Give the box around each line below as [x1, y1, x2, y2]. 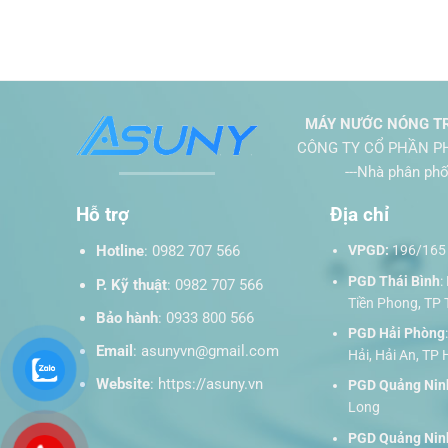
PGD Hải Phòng [347, 325, 445, 342]
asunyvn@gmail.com [140, 342, 279, 361]
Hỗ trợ [75, 202, 129, 226]
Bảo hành [95, 308, 158, 327]
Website [95, 375, 150, 394]
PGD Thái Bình [347, 272, 440, 289]
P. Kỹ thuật [95, 275, 167, 294]
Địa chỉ [329, 202, 389, 226]
